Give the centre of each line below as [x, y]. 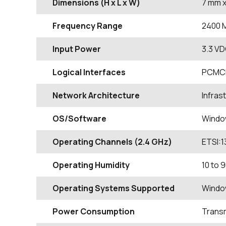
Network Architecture [96, 95]
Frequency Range [88, 26]
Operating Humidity [91, 165]
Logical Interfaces [89, 72]
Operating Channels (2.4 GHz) [112, 142]
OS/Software [79, 119]
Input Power [77, 49]
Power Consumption [94, 211]
